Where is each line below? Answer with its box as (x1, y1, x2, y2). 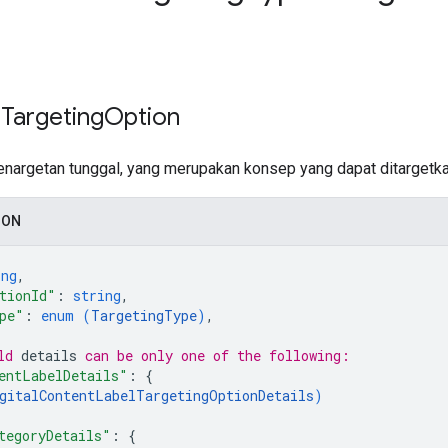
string (73, 285, 121, 305)
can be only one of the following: (77, 345, 350, 365)
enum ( (41, 305, 91, 325)
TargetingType (91, 305, 197, 325)
